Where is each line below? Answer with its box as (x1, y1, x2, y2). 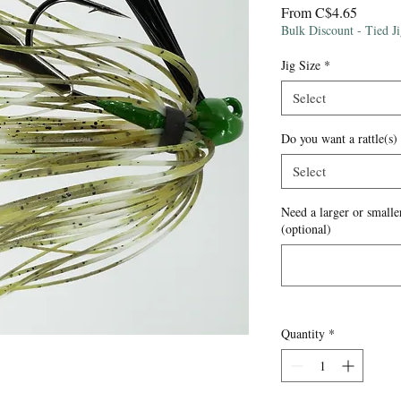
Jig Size (281, 56, 320, 74)
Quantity (281, 325, 325, 343)
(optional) (281, 220, 331, 238)
